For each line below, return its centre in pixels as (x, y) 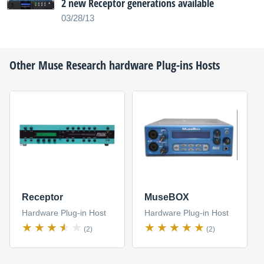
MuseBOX (166, 197)
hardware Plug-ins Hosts (163, 65)
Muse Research (72, 65)
